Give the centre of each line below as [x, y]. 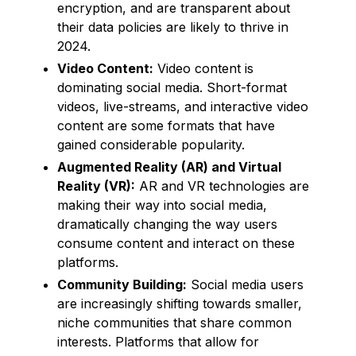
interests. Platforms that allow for [158, 341]
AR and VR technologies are [222, 186]
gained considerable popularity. [151, 144]
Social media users [245, 284]
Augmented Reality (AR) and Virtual [169, 166]
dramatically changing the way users [167, 224]
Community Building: [122, 284]
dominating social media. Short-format [172, 87]
